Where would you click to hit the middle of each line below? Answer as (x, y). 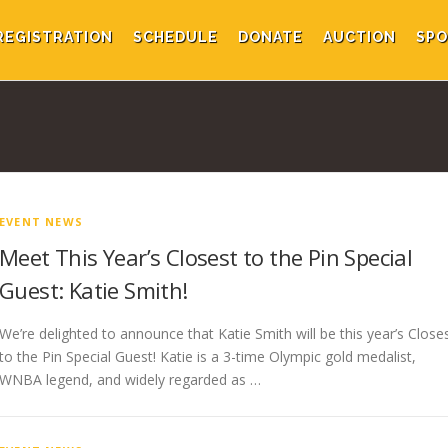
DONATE (270, 37)
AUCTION (359, 37)
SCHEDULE (175, 37)
